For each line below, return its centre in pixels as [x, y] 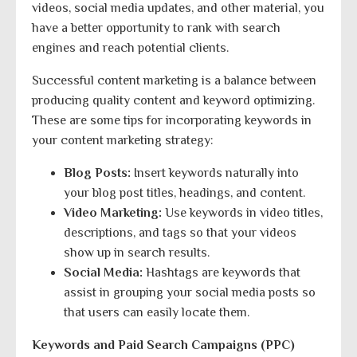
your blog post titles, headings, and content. [184, 192]
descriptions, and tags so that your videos [180, 232]
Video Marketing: [113, 212]
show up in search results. [137, 252]
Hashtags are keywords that [222, 272]
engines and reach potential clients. [130, 47]
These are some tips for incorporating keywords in [172, 120]
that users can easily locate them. [157, 312]
